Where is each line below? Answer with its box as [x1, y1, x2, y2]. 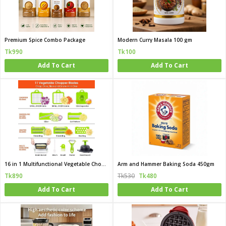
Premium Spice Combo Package [5, 36, 85, 43]
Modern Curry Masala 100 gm [118, 36, 192, 43]
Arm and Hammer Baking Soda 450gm [118, 160, 214, 167]
